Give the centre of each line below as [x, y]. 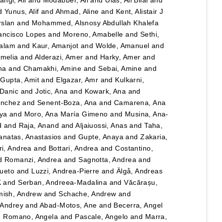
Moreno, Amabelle [93, 34]
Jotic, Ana [52, 91]
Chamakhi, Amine [52, 69]
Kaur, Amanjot [55, 46]
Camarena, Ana [140, 103]
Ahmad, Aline [77, 12]
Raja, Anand [39, 126]
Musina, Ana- [146, 114]
